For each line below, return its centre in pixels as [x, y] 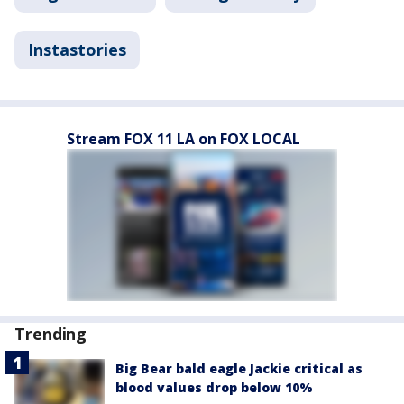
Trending [51, 333]
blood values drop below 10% [214, 387]
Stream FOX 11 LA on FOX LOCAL [184, 138]
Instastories [77, 49]
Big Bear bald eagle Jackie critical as [239, 368]
